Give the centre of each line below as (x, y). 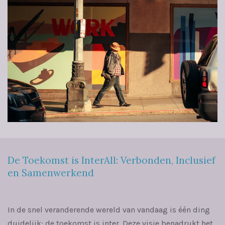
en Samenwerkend (51, 173)
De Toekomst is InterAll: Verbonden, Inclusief (111, 160)
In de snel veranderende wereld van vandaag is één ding (109, 209)
